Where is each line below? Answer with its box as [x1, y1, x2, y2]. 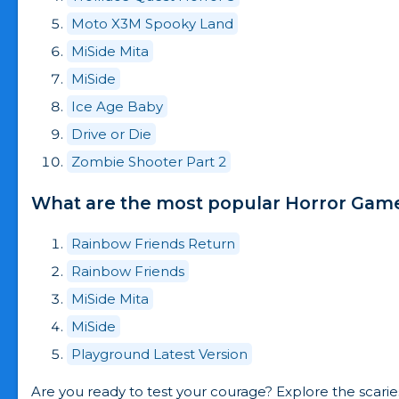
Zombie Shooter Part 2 [71, 153, 226, 171]
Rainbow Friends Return [71, 235, 235, 253]
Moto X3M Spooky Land [71, 15, 233, 33]
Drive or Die [71, 126, 151, 143]
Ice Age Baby [71, 98, 163, 116]
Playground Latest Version [71, 346, 248, 363]
